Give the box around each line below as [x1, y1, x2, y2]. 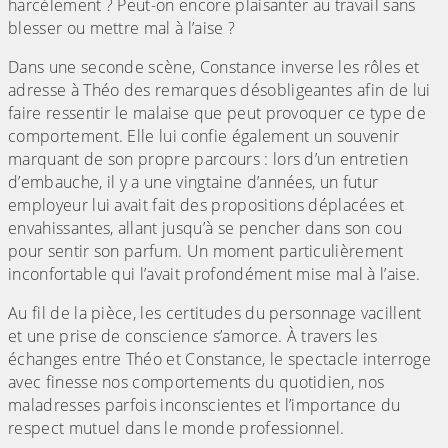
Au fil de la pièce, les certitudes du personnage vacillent [8, 302, 422, 325]
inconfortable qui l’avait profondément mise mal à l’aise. [8, 263, 421, 286]
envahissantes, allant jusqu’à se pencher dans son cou [8, 217, 402, 240]
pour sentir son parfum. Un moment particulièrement [8, 240, 404, 263]
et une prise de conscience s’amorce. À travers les [8, 325, 378, 348]
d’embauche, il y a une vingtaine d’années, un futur [8, 171, 379, 194]
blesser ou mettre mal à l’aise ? [8, 17, 236, 40]
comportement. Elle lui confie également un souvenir [8, 125, 400, 148]
